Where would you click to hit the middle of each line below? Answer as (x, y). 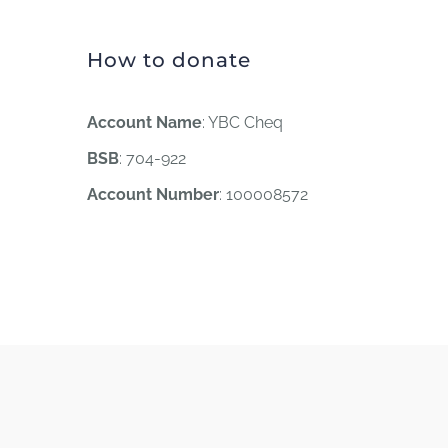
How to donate (168, 59)
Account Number (152, 194)
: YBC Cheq (242, 122)
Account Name (144, 122)
